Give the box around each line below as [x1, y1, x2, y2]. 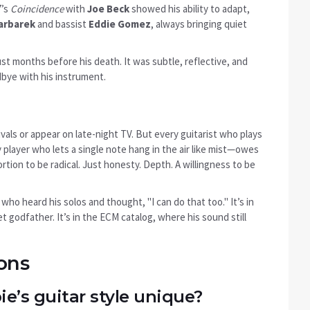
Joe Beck [87, 2, 129, 16]
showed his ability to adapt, [129, 2, 250, 16]
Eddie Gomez [89, 17, 151, 31]
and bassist [35, 17, 89, 31]
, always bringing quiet [151, 17, 247, 31]
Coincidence [10, 2, 64, 16]
